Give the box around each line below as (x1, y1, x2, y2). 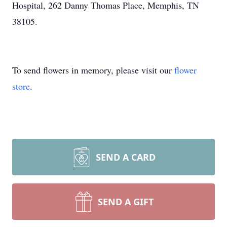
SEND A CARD (96, 151, 156, 163)
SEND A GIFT (98, 196, 154, 208)
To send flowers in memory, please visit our (12, 64, 174, 76)
